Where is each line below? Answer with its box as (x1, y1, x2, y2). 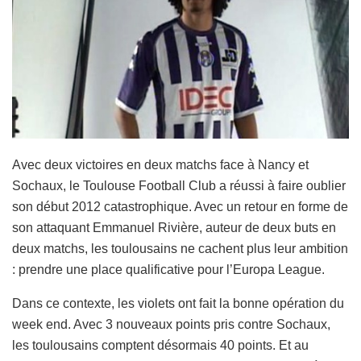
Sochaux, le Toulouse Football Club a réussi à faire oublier (12, 178, 346, 193)
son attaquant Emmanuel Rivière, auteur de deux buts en (12, 220, 336, 234)
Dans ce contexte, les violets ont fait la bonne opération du (12, 296, 344, 310)
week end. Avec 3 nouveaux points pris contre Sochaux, (12, 317, 330, 331)
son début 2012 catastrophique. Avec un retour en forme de (12, 199, 348, 214)
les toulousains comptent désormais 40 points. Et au (12, 338, 309, 352)
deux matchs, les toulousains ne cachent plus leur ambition (12, 241, 348, 255)
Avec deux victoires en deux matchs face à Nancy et (12, 157, 309, 172)
